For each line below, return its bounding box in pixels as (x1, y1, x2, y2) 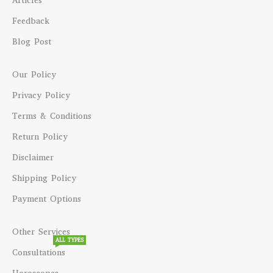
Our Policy (12, 69, 57, 81)
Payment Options (12, 193, 82, 205)
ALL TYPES (55, 236, 84, 244)
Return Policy (12, 131, 68, 143)
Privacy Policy (12, 90, 71, 102)
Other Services (12, 226, 71, 238)
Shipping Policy (12, 172, 77, 185)
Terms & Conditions (12, 110, 92, 122)
